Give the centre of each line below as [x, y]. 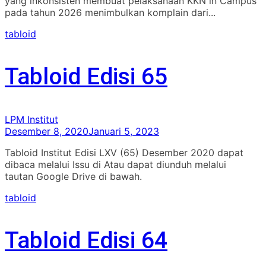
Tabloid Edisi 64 [86, 241]
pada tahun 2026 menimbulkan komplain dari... [110, 13]
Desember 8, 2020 [47, 132]
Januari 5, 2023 [124, 132]
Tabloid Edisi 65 [86, 77]
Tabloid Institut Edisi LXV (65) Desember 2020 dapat [124, 153]
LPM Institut [31, 120]
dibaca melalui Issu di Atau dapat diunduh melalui [115, 165]
